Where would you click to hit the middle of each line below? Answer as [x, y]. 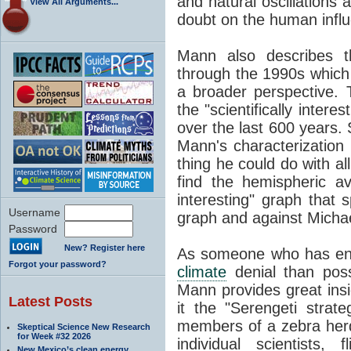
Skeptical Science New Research [84, 326]
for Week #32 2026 [54, 336]
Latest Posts [51, 301]
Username [34, 212]
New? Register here [105, 247]
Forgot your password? [58, 264]
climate [202, 271]
